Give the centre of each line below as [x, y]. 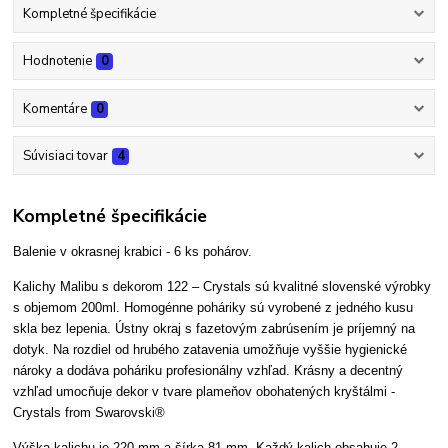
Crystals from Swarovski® [89, 413]
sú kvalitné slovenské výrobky [343, 287]
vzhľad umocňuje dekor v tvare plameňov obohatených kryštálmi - [204, 392]
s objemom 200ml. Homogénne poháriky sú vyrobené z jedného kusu [213, 308]
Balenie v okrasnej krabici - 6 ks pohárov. [133, 252]
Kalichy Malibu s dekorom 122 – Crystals [134, 287]
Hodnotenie [57, 61]
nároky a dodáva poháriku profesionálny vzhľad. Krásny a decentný [208, 371]
